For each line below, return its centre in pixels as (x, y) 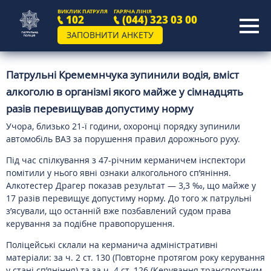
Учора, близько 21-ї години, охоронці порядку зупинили (123, 126)
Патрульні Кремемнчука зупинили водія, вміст (122, 75)
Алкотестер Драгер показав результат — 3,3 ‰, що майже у (131, 185)
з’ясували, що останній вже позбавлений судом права (119, 211)
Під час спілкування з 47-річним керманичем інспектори (126, 160)
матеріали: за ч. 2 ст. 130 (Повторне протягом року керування (135, 257)
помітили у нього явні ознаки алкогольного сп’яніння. (119, 173)
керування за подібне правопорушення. (90, 224)
